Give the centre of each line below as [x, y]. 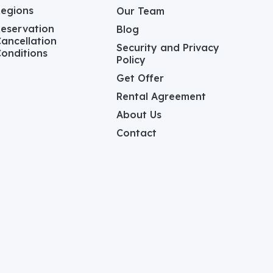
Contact [136, 133]
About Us [139, 114]
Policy [131, 59]
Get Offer [140, 78]
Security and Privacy [168, 47]
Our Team [140, 11]
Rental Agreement [161, 96]
